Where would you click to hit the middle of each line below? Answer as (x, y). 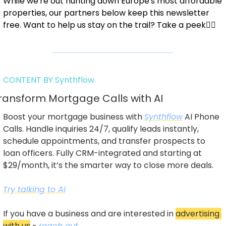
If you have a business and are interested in (89, 214)
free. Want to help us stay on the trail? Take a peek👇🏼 (109, 25)
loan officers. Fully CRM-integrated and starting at (102, 153)
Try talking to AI (34, 189)
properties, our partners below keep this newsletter (106, 13)
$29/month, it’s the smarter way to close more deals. (108, 165)
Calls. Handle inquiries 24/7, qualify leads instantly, (101, 129)
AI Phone (201, 117)
